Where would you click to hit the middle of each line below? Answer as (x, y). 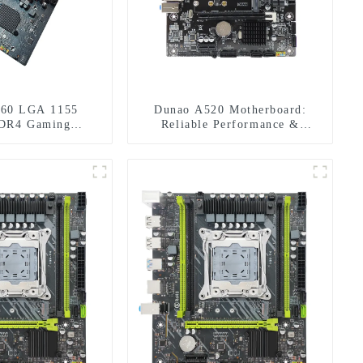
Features (230, 139)
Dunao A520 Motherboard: (231, 109)
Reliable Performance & (230, 124)
